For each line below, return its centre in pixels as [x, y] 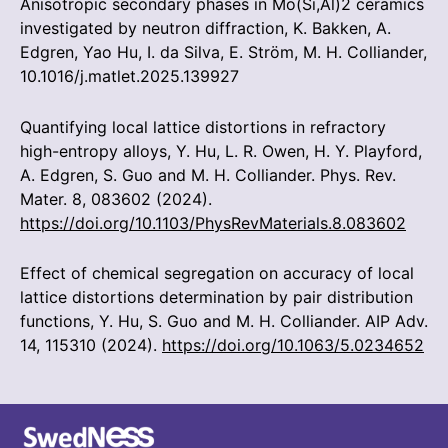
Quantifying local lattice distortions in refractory [203, 126]
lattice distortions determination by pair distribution [216, 297]
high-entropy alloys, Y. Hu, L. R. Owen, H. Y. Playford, [221, 150]
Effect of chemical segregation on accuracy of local [217, 273]
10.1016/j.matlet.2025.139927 [129, 76]
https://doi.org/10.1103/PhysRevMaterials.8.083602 [213, 222]
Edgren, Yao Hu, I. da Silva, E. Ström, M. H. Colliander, [223, 52]
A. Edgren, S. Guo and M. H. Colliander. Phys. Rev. [208, 174]
